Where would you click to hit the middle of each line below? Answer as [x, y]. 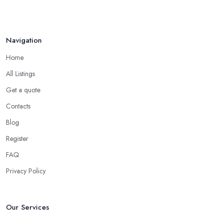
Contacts [18, 106]
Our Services [27, 207]
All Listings [20, 73]
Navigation [24, 40]
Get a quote [23, 90]
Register [17, 138]
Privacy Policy [26, 171]
